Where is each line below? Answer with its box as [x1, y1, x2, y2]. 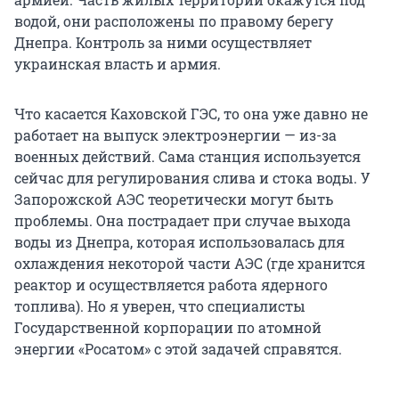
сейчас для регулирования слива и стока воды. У [14, 167, 370, 187]
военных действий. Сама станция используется [14, 146, 361, 166]
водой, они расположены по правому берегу [14, 11, 333, 30]
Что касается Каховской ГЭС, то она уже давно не [14, 103, 368, 123]
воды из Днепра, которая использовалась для [14, 232, 345, 251]
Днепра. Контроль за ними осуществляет [14, 32, 312, 52]
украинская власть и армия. [14, 53, 221, 73]
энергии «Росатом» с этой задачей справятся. [14, 338, 342, 358]
